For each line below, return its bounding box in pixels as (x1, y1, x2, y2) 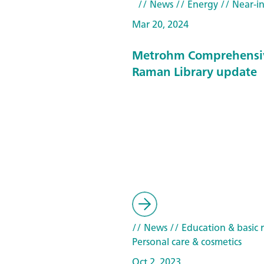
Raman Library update (132, 61, 257, 82)
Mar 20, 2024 (132, 16, 189, 32)
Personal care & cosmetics (132, 233, 242, 250)
